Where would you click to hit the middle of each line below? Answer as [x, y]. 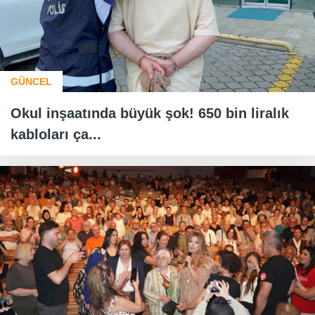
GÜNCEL [31, 81]
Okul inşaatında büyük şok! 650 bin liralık [150, 113]
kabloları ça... [56, 134]
